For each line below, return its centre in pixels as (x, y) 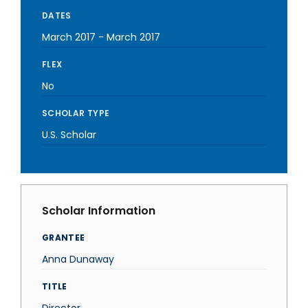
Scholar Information (99, 211)
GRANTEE (64, 238)
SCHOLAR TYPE (76, 113)
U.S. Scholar (69, 135)
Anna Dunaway (78, 259)
